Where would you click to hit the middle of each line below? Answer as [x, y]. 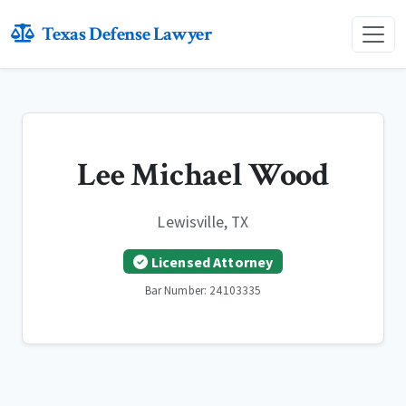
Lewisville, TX [203, 222]
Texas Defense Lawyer [127, 34]
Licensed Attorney [212, 261]
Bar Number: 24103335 [203, 291]
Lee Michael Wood [203, 175]
